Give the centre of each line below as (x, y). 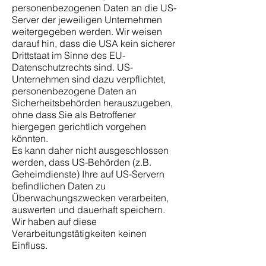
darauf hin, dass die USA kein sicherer (94, 43)
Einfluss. (30, 245)
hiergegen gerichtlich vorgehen (79, 126)
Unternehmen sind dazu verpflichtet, (89, 79)
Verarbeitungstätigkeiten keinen (79, 233)
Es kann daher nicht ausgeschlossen (90, 150)
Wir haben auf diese (54, 221)
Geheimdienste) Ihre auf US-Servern (88, 174)
